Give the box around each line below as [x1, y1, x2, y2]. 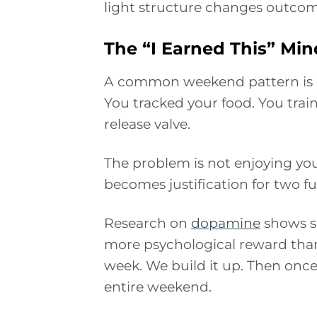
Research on [104, 214, 191, 231]
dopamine [191, 214, 260, 231]
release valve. [104, 115, 190, 132]
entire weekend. [104, 277, 212, 295]
